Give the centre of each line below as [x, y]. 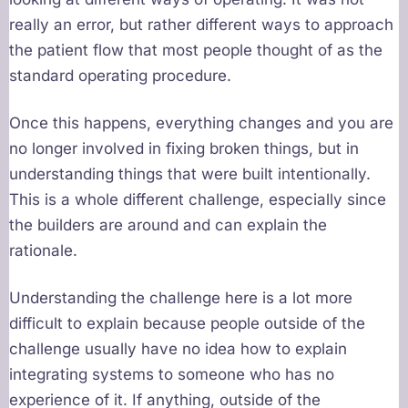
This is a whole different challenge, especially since [198, 200]
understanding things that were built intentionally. [190, 174]
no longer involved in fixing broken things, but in [184, 149]
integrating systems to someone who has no [172, 375]
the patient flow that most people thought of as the [196, 51]
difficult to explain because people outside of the [187, 324]
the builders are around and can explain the [168, 225]
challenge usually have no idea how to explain [178, 349]
